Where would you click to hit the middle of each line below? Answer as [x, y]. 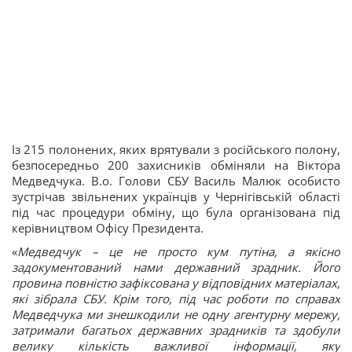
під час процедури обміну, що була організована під [176, 213]
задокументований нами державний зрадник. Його [176, 268]
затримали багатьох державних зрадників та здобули [176, 330]
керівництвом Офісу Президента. [108, 228]
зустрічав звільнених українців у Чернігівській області [176, 197]
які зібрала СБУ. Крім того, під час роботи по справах [176, 299]
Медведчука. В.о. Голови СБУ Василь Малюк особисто [176, 181]
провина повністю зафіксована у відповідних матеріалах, [176, 283]
